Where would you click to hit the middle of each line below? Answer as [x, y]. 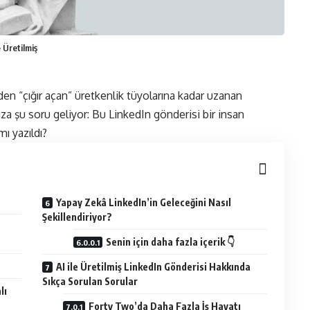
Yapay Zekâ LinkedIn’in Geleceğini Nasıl [144, 202]
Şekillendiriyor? [77, 217]
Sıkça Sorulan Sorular [90, 281]
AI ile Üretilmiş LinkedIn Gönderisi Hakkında [154, 266]
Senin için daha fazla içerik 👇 [171, 241]
